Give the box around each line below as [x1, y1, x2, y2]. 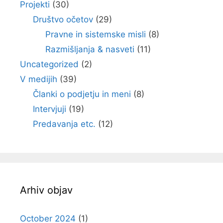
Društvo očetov [32, 14, 93, 24]
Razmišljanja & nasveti [45, 44, 134, 54]
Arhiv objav [20, 184, 73, 196]
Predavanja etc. [32, 119, 96, 129]
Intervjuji [32, 104, 66, 114]
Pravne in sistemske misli [45, 29, 146, 39]
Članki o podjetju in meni [32, 89, 131, 99]
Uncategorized [20, 59, 79, 69]
